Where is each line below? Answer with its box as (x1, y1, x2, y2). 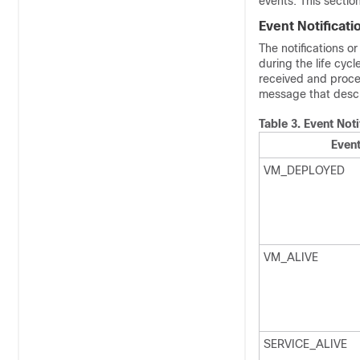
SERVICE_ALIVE (264, 337, 347, 350)
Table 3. (259, 117, 304, 130)
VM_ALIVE (264, 251, 318, 264)
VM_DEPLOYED (264, 164, 345, 177)
